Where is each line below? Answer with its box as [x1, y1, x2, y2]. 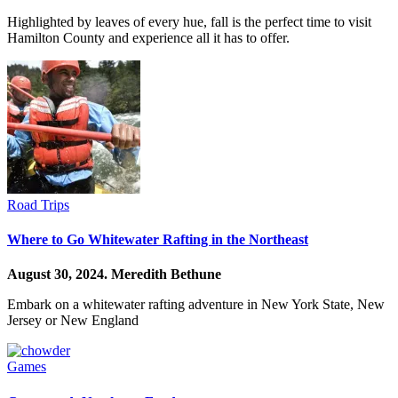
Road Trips [7, 196, 69, 212]
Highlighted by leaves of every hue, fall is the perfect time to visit [7, 13, 371, 29]
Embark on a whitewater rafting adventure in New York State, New [7, 297, 385, 313]
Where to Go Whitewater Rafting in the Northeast [7, 232, 308, 248]
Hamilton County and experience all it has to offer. [7, 29, 290, 45]
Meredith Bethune [111, 267, 221, 283]
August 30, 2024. [7, 267, 111, 283]
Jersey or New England [7, 313, 139, 329]
